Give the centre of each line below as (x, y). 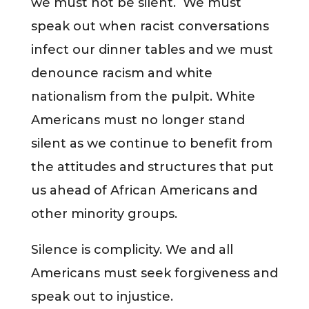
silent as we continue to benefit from (151, 143)
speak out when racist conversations (150, 26)
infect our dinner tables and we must (152, 49)
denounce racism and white (121, 73)
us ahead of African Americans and (144, 190)
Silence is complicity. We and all (132, 249)
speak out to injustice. (102, 296)
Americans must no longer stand (138, 120)
